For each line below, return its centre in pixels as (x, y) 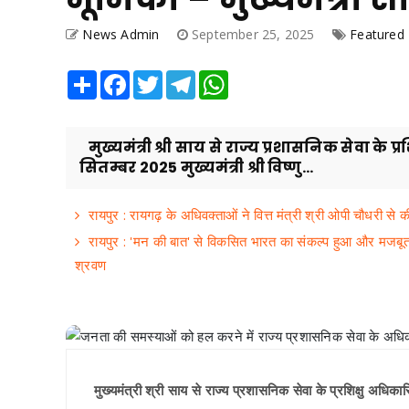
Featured (377, 34)
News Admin (121, 34)
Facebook (157, 78)
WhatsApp (258, 78)
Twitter (182, 78)
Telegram (222, 78)
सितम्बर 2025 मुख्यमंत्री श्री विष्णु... (197, 168)
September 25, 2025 (255, 34)
